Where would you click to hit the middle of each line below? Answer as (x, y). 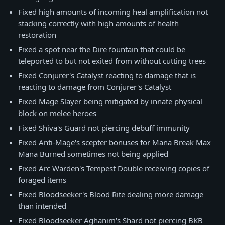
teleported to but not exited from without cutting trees (112, 61)
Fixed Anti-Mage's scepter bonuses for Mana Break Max (115, 142)
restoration (37, 35)
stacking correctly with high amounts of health (98, 23)
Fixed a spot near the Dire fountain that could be (102, 49)
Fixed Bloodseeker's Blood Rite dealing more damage (111, 194)
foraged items (42, 180)
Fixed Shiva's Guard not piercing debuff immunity (104, 128)
